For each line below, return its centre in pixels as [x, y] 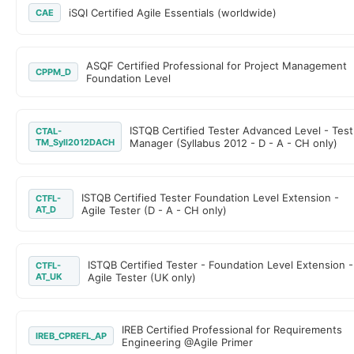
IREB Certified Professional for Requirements [232, 330]
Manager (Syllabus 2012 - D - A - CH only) [233, 143]
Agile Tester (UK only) [142, 277]
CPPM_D [53, 72]
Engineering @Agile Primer [187, 342]
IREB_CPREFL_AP [71, 336]
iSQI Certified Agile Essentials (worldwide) [173, 13]
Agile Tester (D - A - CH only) [154, 210]
